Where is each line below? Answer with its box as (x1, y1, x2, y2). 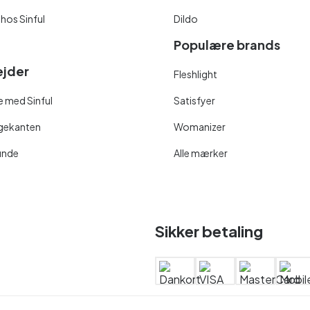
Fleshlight (173, 67, 217, 80)
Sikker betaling (155, 221, 263, 241)
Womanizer (173, 120, 226, 133)
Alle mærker (173, 146, 228, 159)
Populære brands (173, 36, 280, 53)
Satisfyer (173, 93, 215, 107)
